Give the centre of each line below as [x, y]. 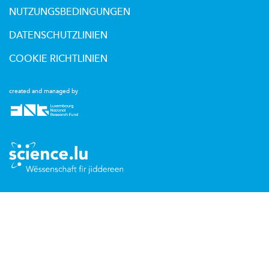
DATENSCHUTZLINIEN [58, 36]
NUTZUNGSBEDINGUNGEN [70, 12]
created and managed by [44, 92]
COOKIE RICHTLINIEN [58, 59]
